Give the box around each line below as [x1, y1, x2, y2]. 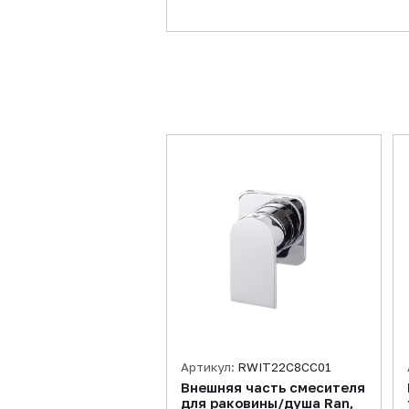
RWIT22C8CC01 [237, 360, 331, 374]
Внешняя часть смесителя [181, 380, 365, 395]
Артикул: [181, 360, 237, 374]
